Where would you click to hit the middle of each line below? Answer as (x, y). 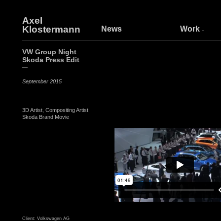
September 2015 (42, 81)
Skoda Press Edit (51, 60)
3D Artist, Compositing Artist (55, 110)
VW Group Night (49, 52)
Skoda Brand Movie (46, 117)
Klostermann (51, 29)
